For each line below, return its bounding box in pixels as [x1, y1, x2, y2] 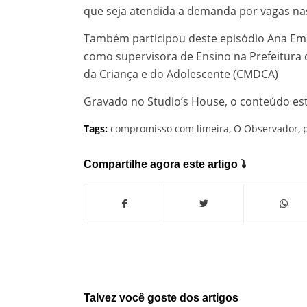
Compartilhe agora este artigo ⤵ [84, 158, 246, 171]
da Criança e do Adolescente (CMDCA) [84, 66, 278, 82]
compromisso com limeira [110, 122, 229, 136]
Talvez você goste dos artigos [84, 292, 238, 304]
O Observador [234, 122, 298, 136]
